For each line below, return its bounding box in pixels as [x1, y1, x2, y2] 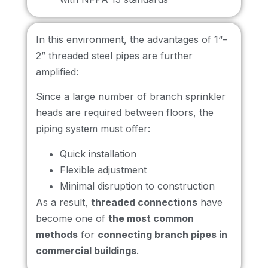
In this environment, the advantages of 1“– [36, 33, 227, 45]
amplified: [36, 65, 78, 78]
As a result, [36, 196, 91, 208]
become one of [36, 212, 108, 224]
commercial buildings [36, 244, 136, 257]
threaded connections [91, 196, 197, 208]
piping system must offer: [36, 123, 150, 135]
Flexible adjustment [60, 163, 147, 176]
